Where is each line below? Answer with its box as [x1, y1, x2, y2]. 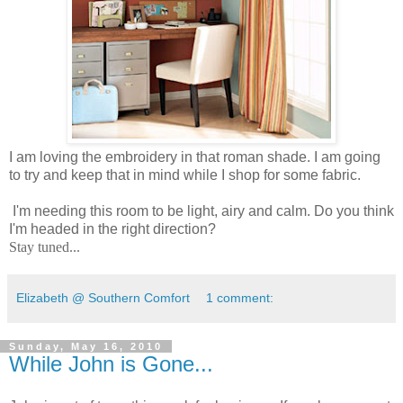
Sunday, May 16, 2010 [9, 340, 163, 352]
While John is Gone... [9, 351, 213, 376]
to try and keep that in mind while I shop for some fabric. [9, 166, 361, 183]
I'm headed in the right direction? [9, 220, 216, 237]
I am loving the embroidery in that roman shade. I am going [9, 148, 381, 165]
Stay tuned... [9, 238, 80, 255]
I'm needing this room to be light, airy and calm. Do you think [13, 202, 394, 219]
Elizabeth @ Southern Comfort [16, 290, 190, 305]
